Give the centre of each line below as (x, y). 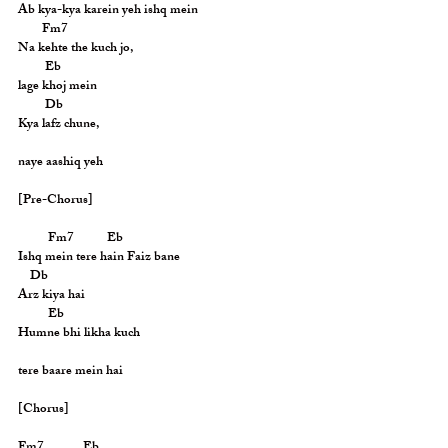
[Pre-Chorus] (55, 201)
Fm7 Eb (85, 239)
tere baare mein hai (70, 372)
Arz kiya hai (51, 296)
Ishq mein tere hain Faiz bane (99, 258)
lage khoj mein (57, 87)
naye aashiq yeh (60, 163)
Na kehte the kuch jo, (75, 49)
